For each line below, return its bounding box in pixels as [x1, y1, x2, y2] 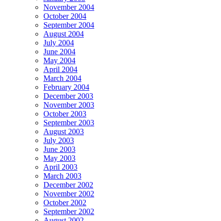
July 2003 [43, 136, 74, 145]
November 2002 [43, 189, 94, 198]
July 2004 [43, 38, 74, 47]
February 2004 [43, 82, 89, 91]
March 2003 [43, 171, 81, 180]
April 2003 [43, 162, 77, 171]
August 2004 [43, 29, 84, 38]
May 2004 [43, 56, 75, 65]
